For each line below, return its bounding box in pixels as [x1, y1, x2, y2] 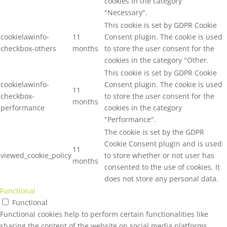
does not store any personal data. [104, 173, 218, 183]
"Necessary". [104, 7, 147, 17]
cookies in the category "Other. [104, 55, 209, 65]
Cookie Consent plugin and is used [104, 138, 222, 148]
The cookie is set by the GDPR [104, 127, 204, 137]
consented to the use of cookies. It [104, 162, 220, 172]
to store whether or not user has [104, 150, 214, 160]
